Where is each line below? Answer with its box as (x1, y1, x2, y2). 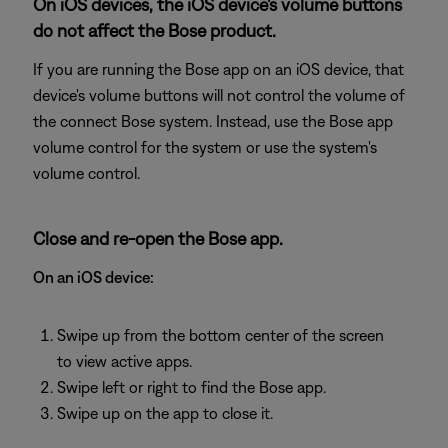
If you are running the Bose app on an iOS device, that (33, 60, 404, 78)
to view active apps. (57, 352, 192, 370)
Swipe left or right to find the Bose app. (57, 378, 326, 396)
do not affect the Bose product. (33, 20, 276, 41)
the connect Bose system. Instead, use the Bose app (33, 112, 393, 130)
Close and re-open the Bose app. (33, 228, 283, 249)
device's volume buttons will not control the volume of (33, 86, 405, 104)
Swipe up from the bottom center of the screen (57, 326, 384, 344)
